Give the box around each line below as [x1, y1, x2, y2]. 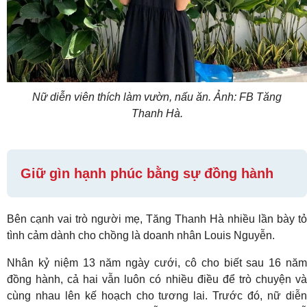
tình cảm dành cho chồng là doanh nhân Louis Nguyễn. [7, 230, 275, 242]
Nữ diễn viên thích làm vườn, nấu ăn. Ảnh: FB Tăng [32, 91, 282, 103]
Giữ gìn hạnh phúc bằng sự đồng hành [21, 166, 273, 182]
